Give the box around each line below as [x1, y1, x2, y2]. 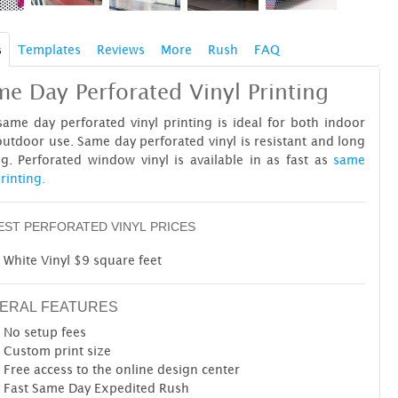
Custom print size [3, 342, 111, 358]
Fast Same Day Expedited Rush [3, 379, 189, 395]
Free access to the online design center [3, 361, 240, 377]
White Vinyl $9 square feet [3, 251, 165, 267]
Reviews [96, 41, 145, 57]
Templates [17, 41, 81, 57]
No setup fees [3, 323, 86, 339]
